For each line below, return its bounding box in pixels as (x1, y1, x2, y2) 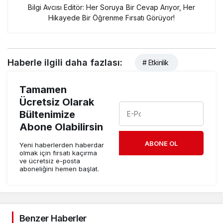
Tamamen (19, 84, 67, 96)
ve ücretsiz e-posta (19, 157, 80, 165)
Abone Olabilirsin (19, 121, 103, 133)
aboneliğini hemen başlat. (19, 165, 99, 173)
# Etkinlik (142, 58, 169, 67)
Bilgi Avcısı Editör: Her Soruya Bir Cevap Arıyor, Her (28, 3, 195, 12)
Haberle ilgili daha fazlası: (7, 57, 122, 68)
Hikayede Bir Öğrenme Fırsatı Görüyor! (48, 13, 175, 22)
